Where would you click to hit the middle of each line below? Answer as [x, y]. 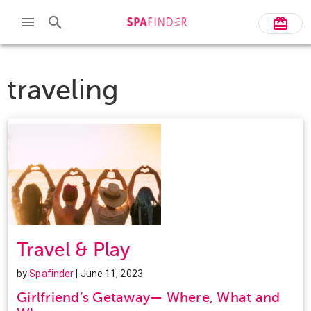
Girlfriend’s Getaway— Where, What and [149, 297]
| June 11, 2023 [108, 273]
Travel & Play [73, 249]
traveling [63, 90]
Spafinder [52, 273]
